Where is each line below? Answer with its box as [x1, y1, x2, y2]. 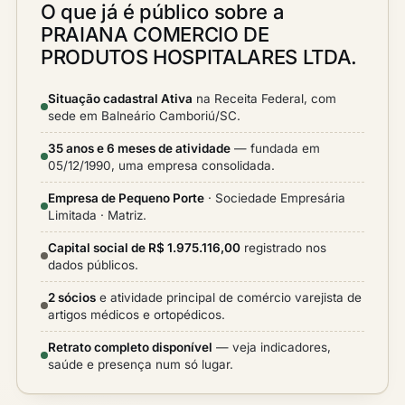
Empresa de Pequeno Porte [48, 191, 204, 205]
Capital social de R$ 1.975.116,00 [48, 240, 240, 255]
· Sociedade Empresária [204, 191, 345, 205]
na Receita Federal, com [193, 91, 336, 106]
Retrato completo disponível [48, 340, 212, 354]
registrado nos [240, 240, 326, 255]
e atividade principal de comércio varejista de [96, 290, 362, 305]
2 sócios [48, 290, 96, 305]
